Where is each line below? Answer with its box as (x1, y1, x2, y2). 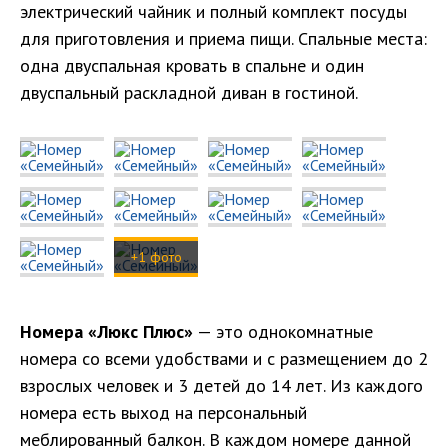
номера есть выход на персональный (20, 401, 307, 425)
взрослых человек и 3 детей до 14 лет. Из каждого (20, 374, 423, 398)
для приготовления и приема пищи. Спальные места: (20, 27, 427, 51)
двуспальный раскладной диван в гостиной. (20, 81, 358, 105)
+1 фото (130, 248, 182, 267)
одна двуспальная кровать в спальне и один (20, 54, 364, 78)
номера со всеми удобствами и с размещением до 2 (20, 347, 428, 371)
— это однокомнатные (193, 320, 373, 344)
